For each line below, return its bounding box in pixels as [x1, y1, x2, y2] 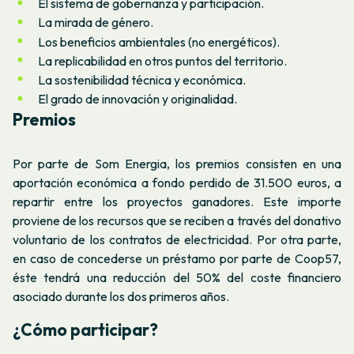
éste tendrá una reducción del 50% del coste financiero [13, 269, 341, 285]
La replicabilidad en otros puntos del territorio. [38, 53, 287, 70]
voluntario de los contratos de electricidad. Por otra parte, [13, 231, 341, 247]
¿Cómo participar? [13, 318, 158, 340]
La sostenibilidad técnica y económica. [38, 72, 246, 88]
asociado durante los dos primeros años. [13, 288, 229, 304]
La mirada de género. [38, 14, 153, 31]
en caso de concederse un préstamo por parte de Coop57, [13, 250, 341, 266]
